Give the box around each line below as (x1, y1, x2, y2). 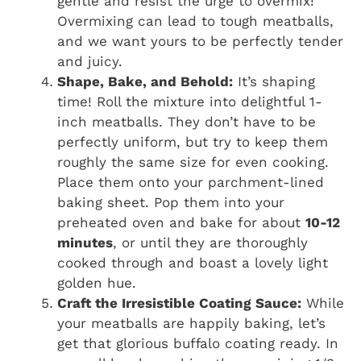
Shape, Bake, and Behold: (57, 73, 233, 90)
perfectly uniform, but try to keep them (57, 134, 328, 151)
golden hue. (57, 275, 136, 292)
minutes (57, 234, 113, 251)
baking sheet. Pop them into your (57, 194, 284, 211)
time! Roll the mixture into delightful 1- (57, 93, 322, 110)
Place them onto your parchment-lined (57, 174, 324, 191)
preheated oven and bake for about (57, 214, 305, 231)
